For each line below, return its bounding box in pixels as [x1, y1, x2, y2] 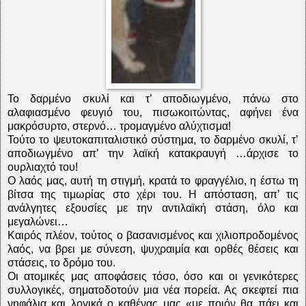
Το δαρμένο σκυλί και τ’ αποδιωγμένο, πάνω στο [8, 92, 298, 105]
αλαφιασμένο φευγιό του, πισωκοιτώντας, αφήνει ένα [8, 106, 298, 118]
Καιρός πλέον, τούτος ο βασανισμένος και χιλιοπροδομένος [8, 229, 298, 241]
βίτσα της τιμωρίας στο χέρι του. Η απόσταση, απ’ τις [8, 188, 298, 200]
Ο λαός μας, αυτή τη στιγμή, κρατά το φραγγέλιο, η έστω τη [8, 174, 298, 186]
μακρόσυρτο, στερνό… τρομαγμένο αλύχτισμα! [8, 120, 231, 132]
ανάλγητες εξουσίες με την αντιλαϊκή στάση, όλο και [8, 201, 298, 214]
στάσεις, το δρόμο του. [8, 256, 115, 268]
